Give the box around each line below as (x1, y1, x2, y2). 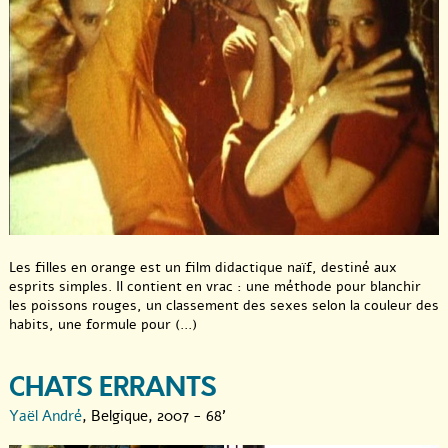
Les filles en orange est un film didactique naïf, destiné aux (9, 258, 397, 278)
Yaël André (9, 406, 82, 427)
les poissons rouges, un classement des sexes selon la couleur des (9, 296, 439, 316)
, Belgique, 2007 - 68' (82, 406, 226, 427)
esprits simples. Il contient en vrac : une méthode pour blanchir (9, 277, 421, 297)
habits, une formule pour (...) (9, 315, 197, 335)
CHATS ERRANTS (9, 369, 217, 407)
